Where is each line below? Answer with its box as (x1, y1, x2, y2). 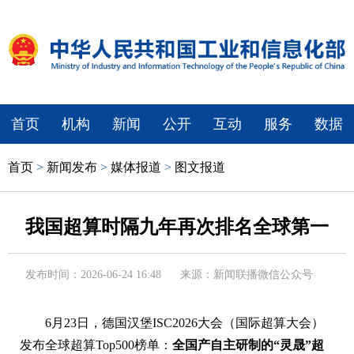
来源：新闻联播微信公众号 (180, 268, 313, 281)
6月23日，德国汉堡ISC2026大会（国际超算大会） (45, 315, 324, 330)
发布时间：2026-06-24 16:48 (25, 268, 161, 281)
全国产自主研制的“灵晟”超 (172, 337, 324, 352)
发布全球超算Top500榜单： (20, 337, 172, 352)
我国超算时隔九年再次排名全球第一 (25, 216, 329, 237)
